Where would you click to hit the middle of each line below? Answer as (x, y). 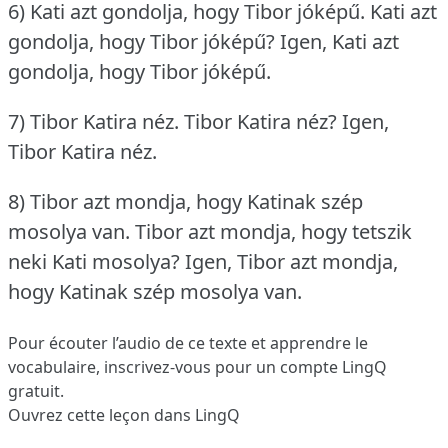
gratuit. (36, 391)
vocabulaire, (56, 367)
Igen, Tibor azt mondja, (291, 262)
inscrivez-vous (157, 367)
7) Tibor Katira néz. (93, 122)
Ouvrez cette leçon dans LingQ (124, 415)
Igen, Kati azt (339, 42)
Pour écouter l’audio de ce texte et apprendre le (188, 343)
